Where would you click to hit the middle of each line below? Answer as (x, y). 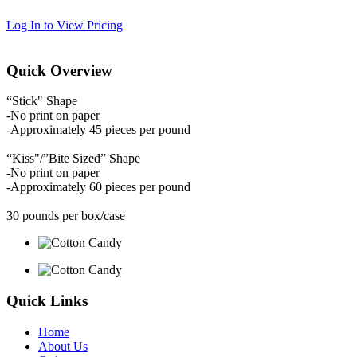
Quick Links (47, 301)
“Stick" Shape (42, 101)
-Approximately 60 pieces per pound (98, 187)
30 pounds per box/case (66, 216)
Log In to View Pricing (65, 25)
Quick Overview (59, 70)
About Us (63, 346)
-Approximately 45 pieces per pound (98, 130)
